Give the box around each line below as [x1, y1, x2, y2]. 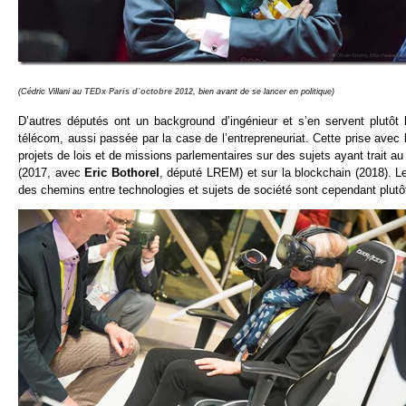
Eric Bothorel [84, 165, 159, 179]
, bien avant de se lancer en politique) [193, 86, 334, 96]
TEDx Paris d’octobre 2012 [84, 86, 193, 96]
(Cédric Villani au [18, 86, 84, 96]
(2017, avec [18, 165, 85, 179]
